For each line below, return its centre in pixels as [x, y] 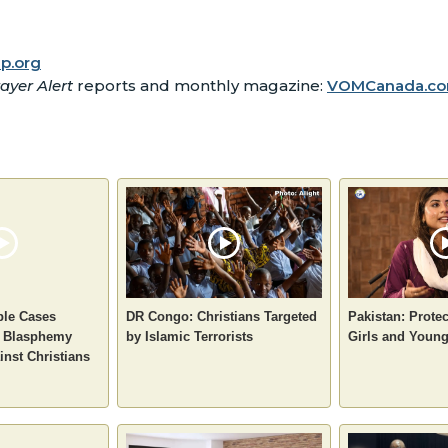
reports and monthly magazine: [200, 86]
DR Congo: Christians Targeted [221, 316]
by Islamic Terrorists [189, 336]
